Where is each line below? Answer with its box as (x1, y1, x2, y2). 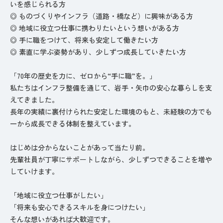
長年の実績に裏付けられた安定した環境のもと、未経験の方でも (10, 106, 212, 116)
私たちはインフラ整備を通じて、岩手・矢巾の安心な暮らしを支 (10, 82, 212, 93)
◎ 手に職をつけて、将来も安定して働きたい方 (10, 34, 158, 45)
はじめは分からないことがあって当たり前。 (10, 142, 149, 152)
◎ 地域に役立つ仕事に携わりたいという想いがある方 (10, 22, 179, 33)
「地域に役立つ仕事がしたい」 (10, 190, 108, 200)
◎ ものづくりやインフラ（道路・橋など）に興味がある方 (10, 10, 193, 21)
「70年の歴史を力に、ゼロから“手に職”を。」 (10, 70, 156, 81)
